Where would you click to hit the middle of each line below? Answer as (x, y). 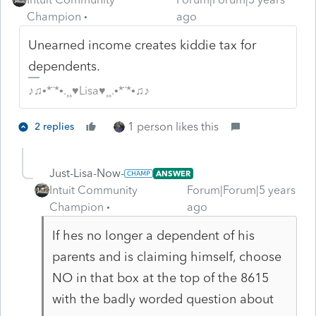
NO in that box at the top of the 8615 (160, 278)
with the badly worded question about (163, 299)
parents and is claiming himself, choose (166, 256)
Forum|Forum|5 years (241, 190)
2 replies (54, 126)
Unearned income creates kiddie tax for (142, 45)
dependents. (65, 66)
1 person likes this (173, 126)
